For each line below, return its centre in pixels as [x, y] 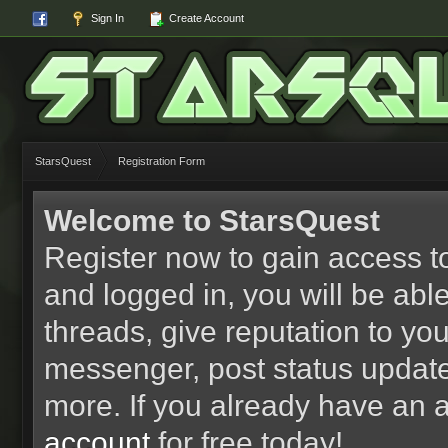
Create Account [205, 18]
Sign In [106, 18]
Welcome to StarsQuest [212, 220]
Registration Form [161, 161]
